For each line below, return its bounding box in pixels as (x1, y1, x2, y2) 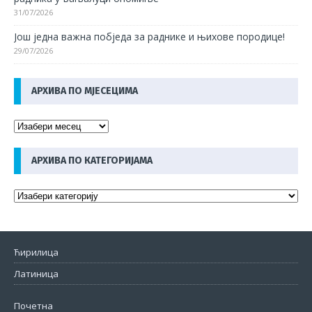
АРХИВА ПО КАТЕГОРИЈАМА (31, 155, 153, 167)
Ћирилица (14, 246, 58, 259)
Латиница (14, 267, 58, 281)
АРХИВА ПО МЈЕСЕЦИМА (31, 85, 138, 97)
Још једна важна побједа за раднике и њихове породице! (14, 30, 285, 44)
